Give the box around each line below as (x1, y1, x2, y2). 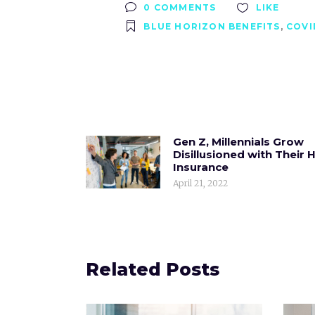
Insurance (173, 160, 229, 174)
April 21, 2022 (173, 178, 228, 188)
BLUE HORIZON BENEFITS (143, 21, 281, 32)
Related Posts (86, 259, 219, 280)
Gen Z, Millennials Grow (173, 135, 304, 148)
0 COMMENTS (141, 2, 217, 13)
